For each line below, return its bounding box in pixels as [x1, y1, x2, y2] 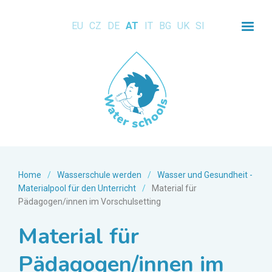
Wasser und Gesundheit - [157, 170, 253, 180]
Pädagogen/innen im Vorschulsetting [18, 197, 161, 207]
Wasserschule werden [57, 170, 141, 180]
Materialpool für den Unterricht [18, 183, 136, 194]
